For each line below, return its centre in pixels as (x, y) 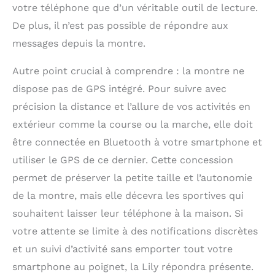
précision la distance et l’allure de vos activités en (131, 107)
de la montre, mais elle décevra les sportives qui (128, 196)
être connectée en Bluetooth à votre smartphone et (137, 142)
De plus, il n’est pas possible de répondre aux (120, 26)
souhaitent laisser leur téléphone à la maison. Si (128, 214)
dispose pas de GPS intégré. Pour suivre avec (119, 89)
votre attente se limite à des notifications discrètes (135, 231)
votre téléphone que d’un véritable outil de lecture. (135, 8)
